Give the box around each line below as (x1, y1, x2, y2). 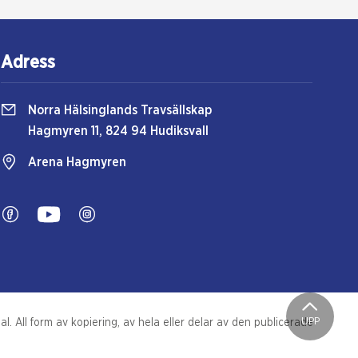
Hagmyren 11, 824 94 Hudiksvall (28, 125, 209, 137)
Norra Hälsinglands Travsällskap (28, 104, 212, 117)
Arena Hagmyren (28, 156, 126, 169)
